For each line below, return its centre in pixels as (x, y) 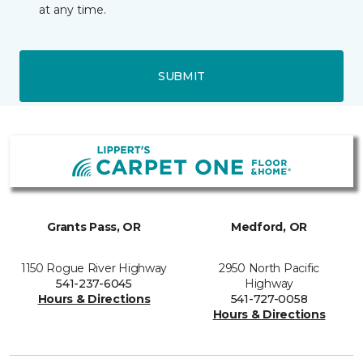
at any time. (73, 10)
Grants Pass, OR (94, 227)
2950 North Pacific (269, 268)
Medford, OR (269, 227)
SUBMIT (181, 76)
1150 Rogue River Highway (94, 268)
